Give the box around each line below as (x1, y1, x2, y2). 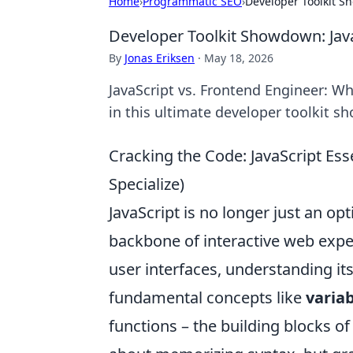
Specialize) (109, 173, 184, 195)
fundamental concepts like (109, 287, 306, 308)
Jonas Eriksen (124, 50, 195, 65)
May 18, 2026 (204, 50, 273, 65)
